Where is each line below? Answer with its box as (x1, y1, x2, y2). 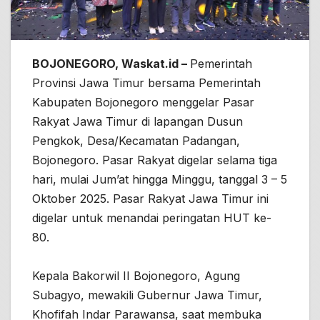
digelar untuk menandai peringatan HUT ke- (32, 210, 271, 225)
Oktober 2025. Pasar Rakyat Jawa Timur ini (32, 191, 269, 206)
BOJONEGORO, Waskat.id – (32, 56, 190, 71)
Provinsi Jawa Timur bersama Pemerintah (32, 75, 261, 90)
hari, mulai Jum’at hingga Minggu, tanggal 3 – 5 (32, 171, 287, 186)
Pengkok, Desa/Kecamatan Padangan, (32, 133, 240, 148)
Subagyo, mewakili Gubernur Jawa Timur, (32, 287, 262, 302)
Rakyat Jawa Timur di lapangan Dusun (32, 114, 243, 129)
